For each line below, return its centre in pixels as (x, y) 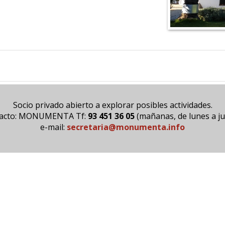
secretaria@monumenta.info (126, 127)
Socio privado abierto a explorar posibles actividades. (113, 105)
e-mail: (53, 127)
